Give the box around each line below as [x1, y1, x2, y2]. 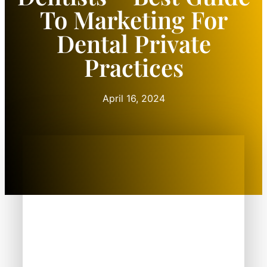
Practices [83, 51, 184, 83]
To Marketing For [39, 4, 228, 36]
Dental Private [56, 27, 211, 60]
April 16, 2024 [102, 92, 165, 105]
